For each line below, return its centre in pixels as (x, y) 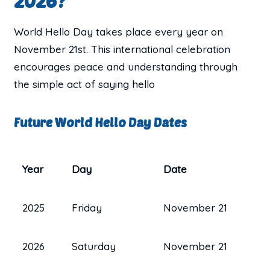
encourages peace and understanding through (126, 66)
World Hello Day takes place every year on (119, 31)
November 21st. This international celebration (122, 49)
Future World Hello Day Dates (101, 122)
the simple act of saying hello (85, 84)
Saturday (94, 246)
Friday (87, 207)
